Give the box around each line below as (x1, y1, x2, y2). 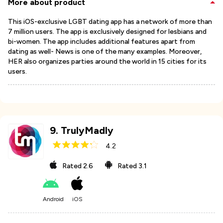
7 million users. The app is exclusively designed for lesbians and (8, 27, 207, 36)
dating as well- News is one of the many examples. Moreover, (8, 47, 202, 56)
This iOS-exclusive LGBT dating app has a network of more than (8, 17, 212, 26)
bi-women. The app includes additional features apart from (8, 37, 195, 46)
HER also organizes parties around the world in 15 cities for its (8, 57, 207, 66)
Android (43, 196, 64, 203)
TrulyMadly (61, 124, 114, 136)
